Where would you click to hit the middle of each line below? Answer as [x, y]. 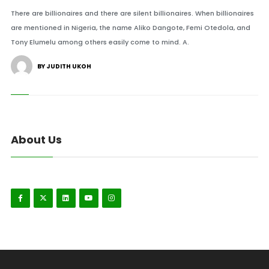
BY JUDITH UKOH [64, 66]
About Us [36, 140]
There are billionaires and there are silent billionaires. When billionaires [132, 13]
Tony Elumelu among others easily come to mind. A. [100, 42]
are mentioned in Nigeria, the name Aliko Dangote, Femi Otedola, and [130, 28]
